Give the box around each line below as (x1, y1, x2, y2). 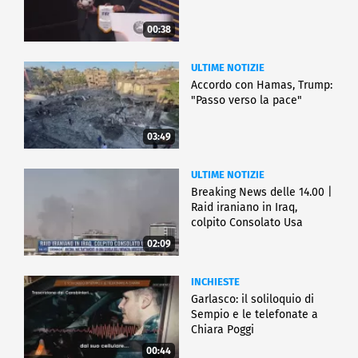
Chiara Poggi (191, 323, 254, 337)
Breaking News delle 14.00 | (191, 185, 332, 200)
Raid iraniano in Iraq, (191, 201, 297, 215)
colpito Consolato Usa (191, 216, 303, 230)
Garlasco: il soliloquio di (191, 292, 314, 307)
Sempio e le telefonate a (191, 308, 318, 322)
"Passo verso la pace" (191, 93, 302, 108)
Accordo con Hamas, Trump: (191, 78, 332, 93)
